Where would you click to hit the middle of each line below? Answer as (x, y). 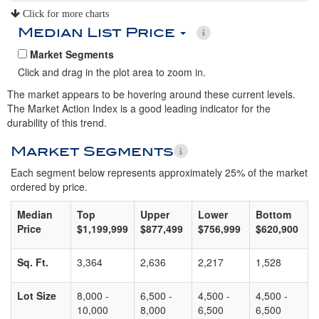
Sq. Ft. (33, 262)
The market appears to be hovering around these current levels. (151, 94)
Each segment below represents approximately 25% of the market (159, 172)
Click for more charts (64, 14)
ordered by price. (49, 187)
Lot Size (37, 296)
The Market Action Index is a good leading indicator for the (139, 108)
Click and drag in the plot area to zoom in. (112, 72)
